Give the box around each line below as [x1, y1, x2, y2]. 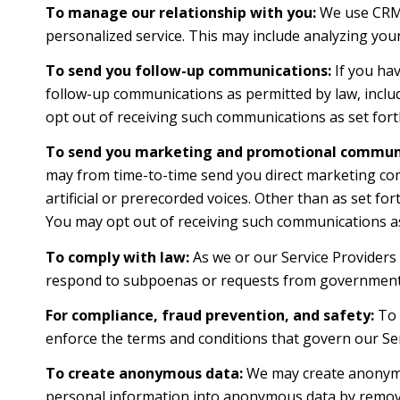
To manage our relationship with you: [45, 2, 316, 22]
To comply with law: [45, 246, 189, 267]
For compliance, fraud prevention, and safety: [45, 304, 374, 325]
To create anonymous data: [45, 363, 243, 384]
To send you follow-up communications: [45, 60, 331, 80]
